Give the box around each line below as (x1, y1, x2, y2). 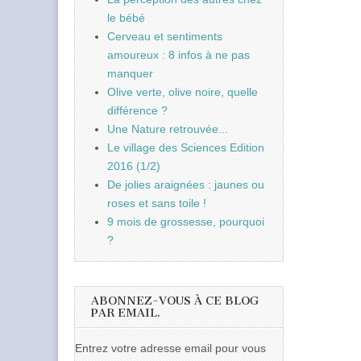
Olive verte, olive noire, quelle (107, 85, 258, 98)
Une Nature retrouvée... (107, 122, 228, 135)
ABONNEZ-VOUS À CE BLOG (91, 293, 259, 308)
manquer (107, 66, 153, 80)
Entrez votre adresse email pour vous (75, 341, 266, 355)
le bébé (107, 10, 145, 24)
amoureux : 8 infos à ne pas (107, 48, 250, 61)
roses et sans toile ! (107, 196, 206, 210)
